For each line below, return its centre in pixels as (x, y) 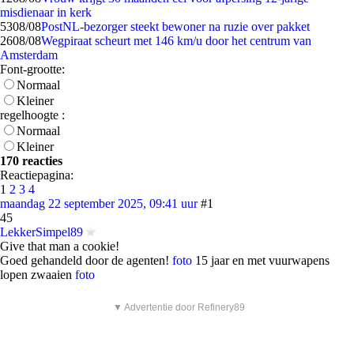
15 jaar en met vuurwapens (261, 260)
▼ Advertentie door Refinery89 (179, 307)
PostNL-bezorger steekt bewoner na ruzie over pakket (175, 26)
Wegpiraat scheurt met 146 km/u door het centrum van (176, 41)
